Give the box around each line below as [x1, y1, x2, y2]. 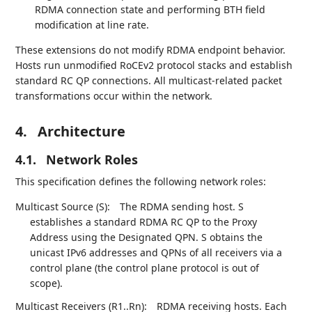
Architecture [38, 121, 126, 141]
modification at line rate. [35, 17, 150, 31]
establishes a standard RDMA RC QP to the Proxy [30, 214, 258, 228]
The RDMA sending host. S [120, 199, 244, 213]
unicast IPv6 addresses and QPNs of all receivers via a [30, 245, 283, 259]
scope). [30, 276, 63, 290]
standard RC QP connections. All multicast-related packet [15, 73, 283, 87]
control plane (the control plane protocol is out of [30, 260, 260, 274]
